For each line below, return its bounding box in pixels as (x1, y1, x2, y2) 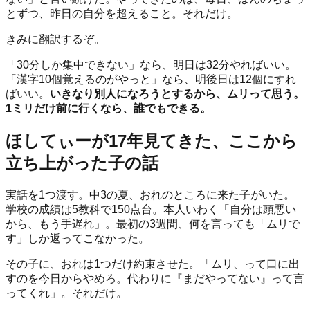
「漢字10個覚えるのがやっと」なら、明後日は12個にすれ (6, 73, 296, 86)
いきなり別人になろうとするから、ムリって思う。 (50, 88, 304, 100)
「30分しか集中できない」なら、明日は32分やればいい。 (6, 59, 296, 71)
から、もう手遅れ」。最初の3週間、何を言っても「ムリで (6, 217, 300, 230)
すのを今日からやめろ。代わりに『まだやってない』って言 (6, 272, 304, 284)
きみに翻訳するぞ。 (6, 33, 105, 46)
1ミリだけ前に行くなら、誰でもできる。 (6, 102, 211, 115)
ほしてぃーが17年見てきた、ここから (6, 131, 298, 150)
